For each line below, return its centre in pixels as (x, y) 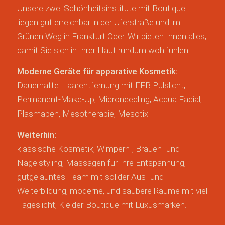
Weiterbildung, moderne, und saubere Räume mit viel (112, 191)
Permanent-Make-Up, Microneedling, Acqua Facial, (109, 99)
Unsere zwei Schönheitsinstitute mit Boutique (101, 8)
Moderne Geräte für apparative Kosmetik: (97, 71)
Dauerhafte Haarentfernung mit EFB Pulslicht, (101, 85)
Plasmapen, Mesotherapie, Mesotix (82, 113)
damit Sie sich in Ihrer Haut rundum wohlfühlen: (103, 50)
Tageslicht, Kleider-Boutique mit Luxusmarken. (101, 205)
